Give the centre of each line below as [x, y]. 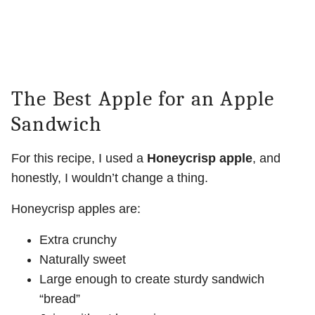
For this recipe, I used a [79, 159]
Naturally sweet [83, 260]
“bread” [60, 299]
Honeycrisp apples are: [76, 209]
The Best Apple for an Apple [143, 99]
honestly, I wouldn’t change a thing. [110, 178]
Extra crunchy [78, 240]
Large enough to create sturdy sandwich [152, 279]
